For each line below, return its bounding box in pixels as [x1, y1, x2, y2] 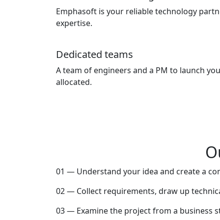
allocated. [56, 77, 92, 87]
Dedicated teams [56, 48, 133, 61]
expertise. [56, 18, 92, 28]
